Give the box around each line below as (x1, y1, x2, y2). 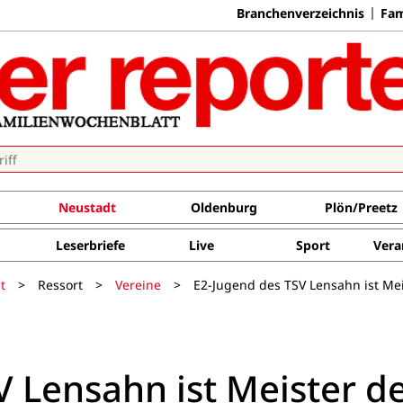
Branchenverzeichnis (237, 4, 364, 22)
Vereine (115, 275, 161, 293)
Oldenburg (190, 199, 257, 216)
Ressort (38, 275, 83, 293)
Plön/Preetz (324, 199, 398, 216)
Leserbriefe (55, 237, 125, 254)
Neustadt (58, 199, 116, 216)
